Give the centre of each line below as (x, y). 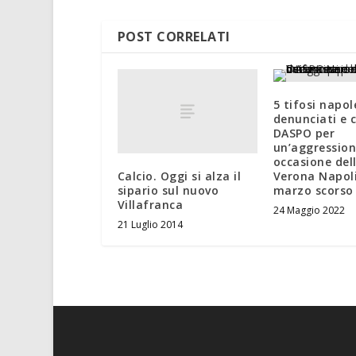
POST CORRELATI (174, 37)
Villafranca (150, 204)
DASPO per (304, 133)
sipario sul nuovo (168, 190)
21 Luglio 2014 (150, 224)
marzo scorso (313, 191)
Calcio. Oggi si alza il (179, 176)
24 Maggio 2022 (309, 211)
